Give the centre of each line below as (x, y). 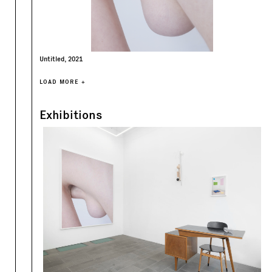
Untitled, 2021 (61, 59)
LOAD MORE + (63, 81)
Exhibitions (71, 114)
